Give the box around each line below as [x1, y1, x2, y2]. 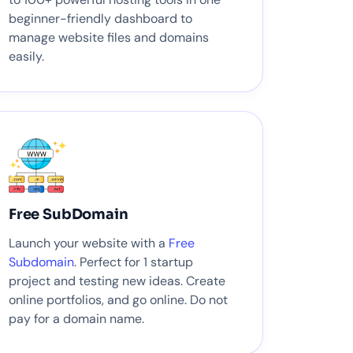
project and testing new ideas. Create [9, 273, 225, 290]
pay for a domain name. [9, 310, 144, 328]
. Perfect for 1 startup [74, 254, 193, 271]
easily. [9, 47, 44, 65]
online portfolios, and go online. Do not [9, 292, 228, 309]
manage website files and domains [9, 28, 209, 46]
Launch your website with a [9, 235, 169, 252]
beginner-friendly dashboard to [9, 9, 192, 27]
